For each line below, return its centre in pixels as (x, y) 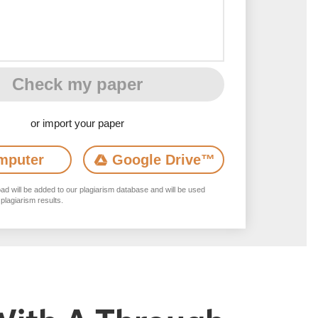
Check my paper (77, 84)
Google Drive (156, 160)
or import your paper (77, 123)
